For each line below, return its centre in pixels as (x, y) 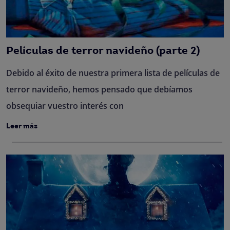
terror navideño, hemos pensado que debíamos (99, 89)
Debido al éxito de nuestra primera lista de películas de (113, 73)
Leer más (22, 127)
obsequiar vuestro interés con (65, 106)
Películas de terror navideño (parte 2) (103, 51)
